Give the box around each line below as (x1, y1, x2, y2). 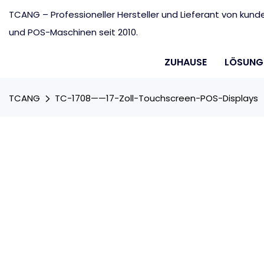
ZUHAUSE (164, 55, 207, 69)
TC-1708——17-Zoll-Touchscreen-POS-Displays (55, 92, 258, 104)
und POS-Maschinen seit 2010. (9, 26, 138, 38)
